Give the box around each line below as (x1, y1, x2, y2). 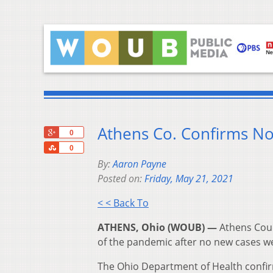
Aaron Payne (113, 157, 166, 171)
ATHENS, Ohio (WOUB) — (97, 221, 217, 235)
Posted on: (97, 172, 144, 186)
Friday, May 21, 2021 (144, 172, 233, 186)
